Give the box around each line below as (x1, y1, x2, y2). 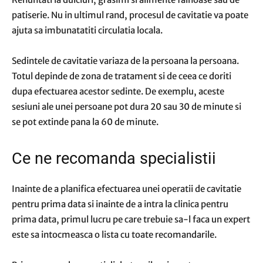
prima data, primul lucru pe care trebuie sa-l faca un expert (12, 214, 250, 225)
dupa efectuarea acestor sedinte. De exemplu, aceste (12, 86, 224, 97)
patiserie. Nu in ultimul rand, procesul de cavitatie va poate (12, 9, 248, 21)
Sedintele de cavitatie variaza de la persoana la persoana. (12, 55, 239, 66)
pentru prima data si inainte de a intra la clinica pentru (12, 198, 228, 210)
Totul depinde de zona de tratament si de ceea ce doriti (12, 70, 231, 82)
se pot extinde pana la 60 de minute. (12, 116, 159, 127)
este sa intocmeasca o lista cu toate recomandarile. (12, 229, 217, 240)
